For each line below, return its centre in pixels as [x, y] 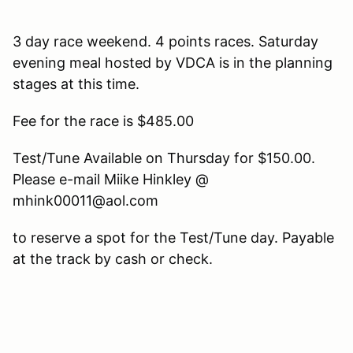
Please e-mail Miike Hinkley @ [111, 179]
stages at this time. [76, 84]
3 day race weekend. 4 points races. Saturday [165, 41]
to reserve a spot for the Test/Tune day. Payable [173, 237]
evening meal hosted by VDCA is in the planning [173, 62]
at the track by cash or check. [113, 258]
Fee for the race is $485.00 [103, 121]
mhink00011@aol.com [85, 200]
